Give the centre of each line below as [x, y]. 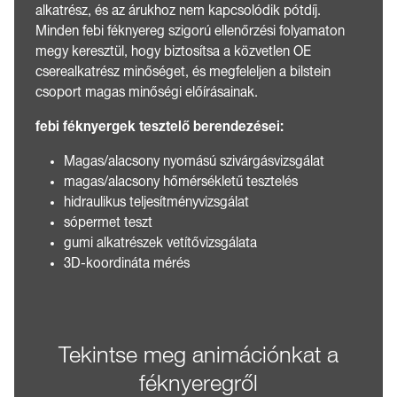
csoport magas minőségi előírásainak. [147, 93]
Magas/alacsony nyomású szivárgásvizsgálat [194, 162]
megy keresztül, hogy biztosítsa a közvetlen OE [173, 52]
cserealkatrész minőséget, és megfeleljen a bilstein [183, 72]
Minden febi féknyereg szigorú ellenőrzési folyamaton [190, 31]
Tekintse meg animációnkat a [198, 356]
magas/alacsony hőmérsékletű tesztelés [181, 182]
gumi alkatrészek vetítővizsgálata [160, 243]
